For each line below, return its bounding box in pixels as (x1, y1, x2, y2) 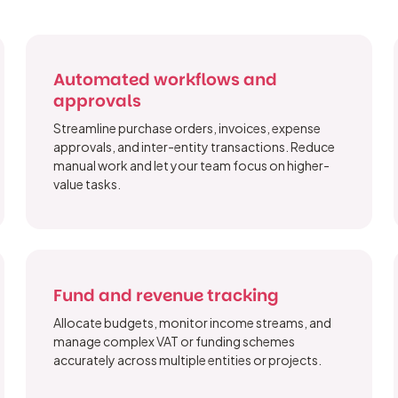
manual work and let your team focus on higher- (52, 157, 330, 174)
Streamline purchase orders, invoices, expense (52, 120, 321, 137)
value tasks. (52, 176, 121, 193)
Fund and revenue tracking (52, 283, 279, 306)
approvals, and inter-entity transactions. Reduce (52, 139, 335, 155)
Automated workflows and (52, 68, 277, 92)
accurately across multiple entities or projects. (52, 351, 322, 368)
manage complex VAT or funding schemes (52, 332, 295, 349)
